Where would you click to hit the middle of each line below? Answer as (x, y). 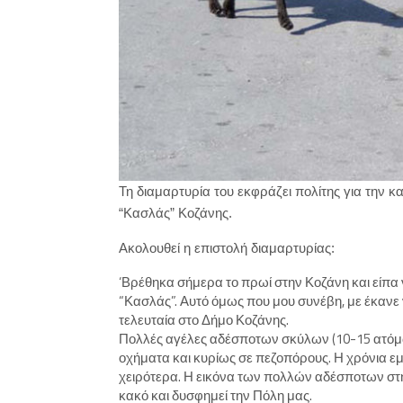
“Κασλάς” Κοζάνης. (175, 213)
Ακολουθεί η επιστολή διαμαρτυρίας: (227, 248)
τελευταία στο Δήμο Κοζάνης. (204, 320)
